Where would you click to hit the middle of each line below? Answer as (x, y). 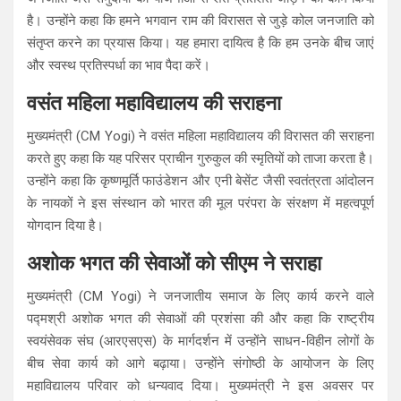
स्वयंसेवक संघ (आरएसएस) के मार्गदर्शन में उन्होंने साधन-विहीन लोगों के (200, 341)
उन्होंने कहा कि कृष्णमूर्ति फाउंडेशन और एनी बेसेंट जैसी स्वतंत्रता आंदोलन (200, 180)
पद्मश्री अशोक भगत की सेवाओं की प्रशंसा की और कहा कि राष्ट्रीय (200, 318)
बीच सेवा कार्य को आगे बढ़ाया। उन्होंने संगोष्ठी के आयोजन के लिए (200, 363)
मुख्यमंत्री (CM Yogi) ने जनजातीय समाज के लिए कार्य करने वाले (200, 296)
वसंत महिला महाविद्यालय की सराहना (154, 103)
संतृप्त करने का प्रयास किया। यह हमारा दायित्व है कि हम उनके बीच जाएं (200, 43)
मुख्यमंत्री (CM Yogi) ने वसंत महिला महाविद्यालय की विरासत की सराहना (200, 136)
